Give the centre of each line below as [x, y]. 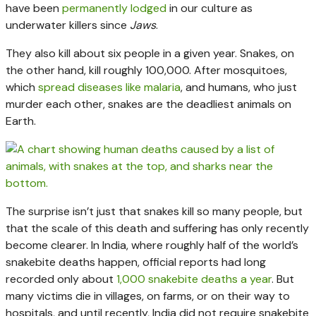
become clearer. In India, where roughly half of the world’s [152, 245]
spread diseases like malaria [109, 87]
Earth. [21, 121]
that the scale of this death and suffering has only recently [157, 228]
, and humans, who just [239, 87]
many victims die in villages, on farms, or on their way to [148, 296]
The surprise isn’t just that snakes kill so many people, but [154, 211]
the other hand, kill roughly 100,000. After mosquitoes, [146, 70]
